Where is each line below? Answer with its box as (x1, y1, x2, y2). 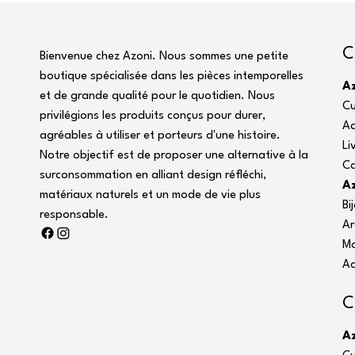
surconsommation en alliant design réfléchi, (40, 169, 266, 181)
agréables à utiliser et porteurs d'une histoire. (40, 129, 281, 142)
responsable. (40, 208, 109, 221)
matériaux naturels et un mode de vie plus (40, 189, 261, 201)
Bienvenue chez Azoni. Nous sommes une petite (40, 50, 288, 63)
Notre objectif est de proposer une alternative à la (40, 149, 308, 162)
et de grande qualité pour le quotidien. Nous (40, 90, 275, 102)
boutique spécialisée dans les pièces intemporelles (40, 70, 303, 82)
